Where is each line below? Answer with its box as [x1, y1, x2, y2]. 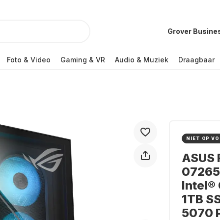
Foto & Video [7, 55, 51, 64]
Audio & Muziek [115, 55, 168, 64]
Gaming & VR [60, 55, 105, 64]
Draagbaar [178, 55, 215, 64]
